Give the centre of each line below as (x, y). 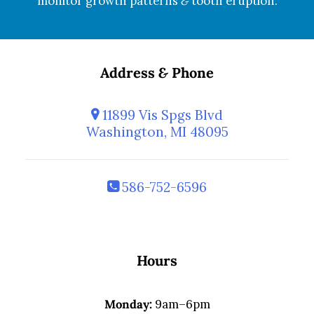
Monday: (128, 304)
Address (129, 73)
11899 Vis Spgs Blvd (161, 115)
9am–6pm (181, 304)
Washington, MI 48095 (157, 132)
